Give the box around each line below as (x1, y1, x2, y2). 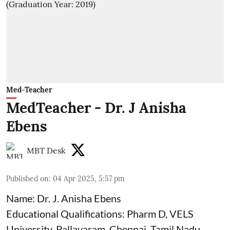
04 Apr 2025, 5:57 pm (53, 174, 125, 184)
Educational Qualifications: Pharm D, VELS (6, 207, 194, 220)
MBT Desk (27, 145, 66, 156)
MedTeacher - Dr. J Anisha (6, 99, 186, 118)
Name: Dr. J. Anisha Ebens (6, 192, 121, 205)
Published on (6, 174, 49, 184)
